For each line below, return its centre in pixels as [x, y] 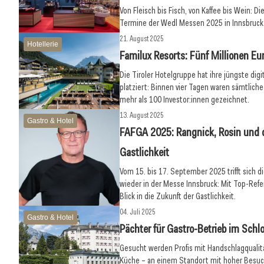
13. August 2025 [142, 115]
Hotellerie [43, 44]
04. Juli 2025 [138, 212]
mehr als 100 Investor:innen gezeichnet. [185, 100]
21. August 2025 [142, 39]
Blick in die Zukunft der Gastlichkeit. [178, 196]
